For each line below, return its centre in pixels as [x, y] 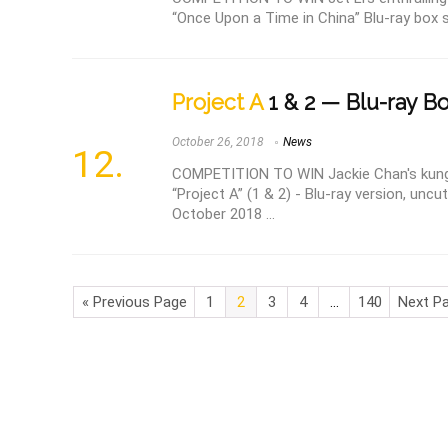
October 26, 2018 [218, 142]
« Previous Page [134, 301]
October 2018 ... [223, 214]
